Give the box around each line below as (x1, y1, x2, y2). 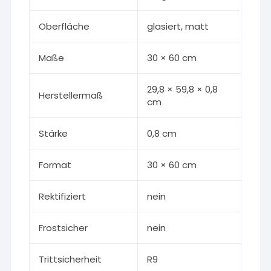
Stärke (39, 127, 68, 140)
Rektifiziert (39, 190, 87, 203)
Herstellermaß (39, 89, 103, 102)
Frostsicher (39, 221, 88, 234)
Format (39, 158, 72, 171)
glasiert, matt (147, 20, 209, 33)
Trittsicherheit (39, 253, 102, 266)
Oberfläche (39, 20, 90, 33)
